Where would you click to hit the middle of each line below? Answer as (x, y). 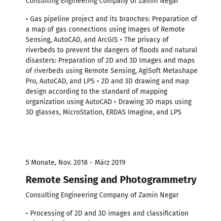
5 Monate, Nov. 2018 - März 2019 (75, 162)
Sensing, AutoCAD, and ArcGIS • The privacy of (97, 39)
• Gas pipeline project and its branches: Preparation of (111, 19)
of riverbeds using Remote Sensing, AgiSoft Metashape (112, 71)
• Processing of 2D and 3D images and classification (107, 213)
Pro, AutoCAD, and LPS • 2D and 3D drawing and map (107, 81)
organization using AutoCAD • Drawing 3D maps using (109, 102)
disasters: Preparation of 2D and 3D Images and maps (110, 60)
